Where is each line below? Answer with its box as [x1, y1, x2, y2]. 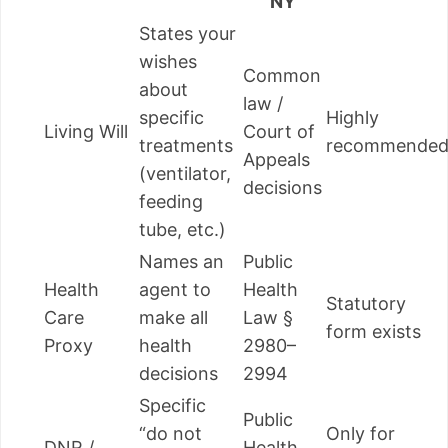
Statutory [326, 293, 406, 315]
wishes [139, 51, 197, 73]
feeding [139, 191, 203, 213]
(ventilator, [139, 163, 231, 185]
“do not [139, 423, 202, 445]
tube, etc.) [139, 219, 226, 241]
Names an [139, 251, 224, 273]
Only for [326, 423, 395, 445]
